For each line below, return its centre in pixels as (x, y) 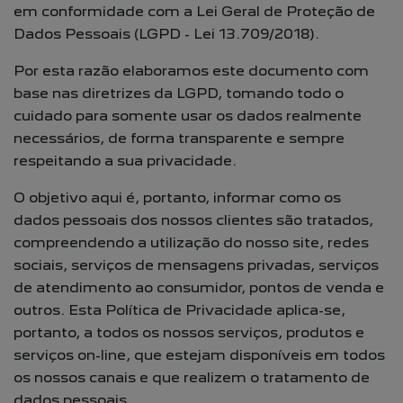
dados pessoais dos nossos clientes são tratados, (193, 220)
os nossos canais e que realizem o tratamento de (192, 377)
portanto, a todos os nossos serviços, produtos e (189, 332)
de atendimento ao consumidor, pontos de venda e (199, 287)
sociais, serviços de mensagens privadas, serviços (196, 265)
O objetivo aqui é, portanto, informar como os (177, 197)
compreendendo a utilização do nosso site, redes (191, 242)
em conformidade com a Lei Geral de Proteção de (194, 11)
